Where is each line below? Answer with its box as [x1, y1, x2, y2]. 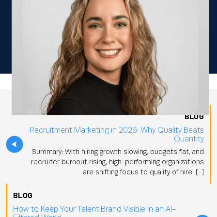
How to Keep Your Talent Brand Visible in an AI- [13, 205, 176, 214]
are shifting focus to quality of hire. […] [83, 169, 204, 177]
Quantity [174, 135, 204, 144]
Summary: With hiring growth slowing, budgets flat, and [32, 148, 204, 156]
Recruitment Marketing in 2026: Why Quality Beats [30, 126, 204, 135]
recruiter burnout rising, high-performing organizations [31, 158, 204, 167]
